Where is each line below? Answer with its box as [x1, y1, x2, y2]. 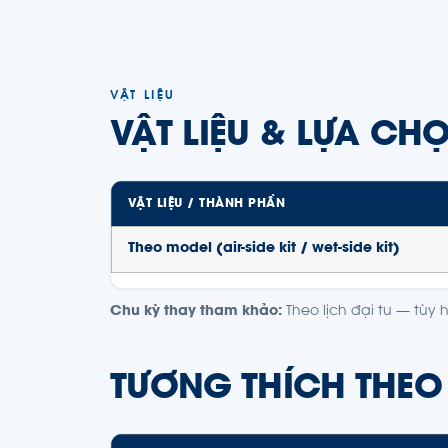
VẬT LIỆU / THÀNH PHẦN [128, 198, 286, 210]
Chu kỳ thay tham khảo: [110, 305, 282, 319]
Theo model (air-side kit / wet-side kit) [128, 242, 400, 256]
